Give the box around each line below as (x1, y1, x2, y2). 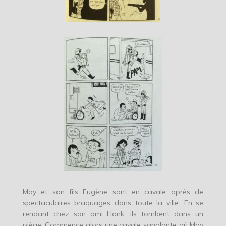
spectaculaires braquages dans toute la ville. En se (22, 198, 204, 208)
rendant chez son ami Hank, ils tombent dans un (22, 209, 204, 219)
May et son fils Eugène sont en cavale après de (22, 187, 204, 197)
